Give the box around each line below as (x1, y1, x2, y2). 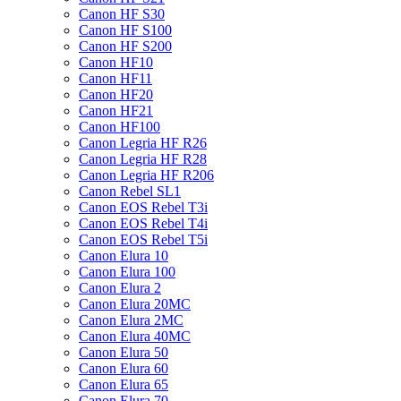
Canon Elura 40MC (79, 328, 191, 344)
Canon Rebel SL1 (79, 183, 181, 199)
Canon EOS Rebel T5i (79, 232, 208, 247)
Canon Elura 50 (79, 345, 168, 360)
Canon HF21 (79, 103, 153, 118)
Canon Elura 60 (79, 361, 168, 376)
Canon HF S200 (79, 38, 172, 54)
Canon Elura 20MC (79, 296, 191, 311)
